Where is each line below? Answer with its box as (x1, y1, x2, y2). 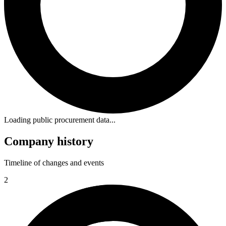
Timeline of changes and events (4, 158, 104, 167)
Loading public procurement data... (4, 116, 116, 125)
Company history (4, 135, 93, 148)
